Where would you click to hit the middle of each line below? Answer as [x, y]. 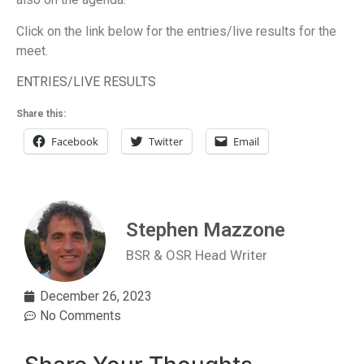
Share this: [41, 114]
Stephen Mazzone [206, 230]
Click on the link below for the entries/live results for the [176, 31]
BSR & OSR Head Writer [197, 255]
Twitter [166, 142]
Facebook [75, 142]
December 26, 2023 [96, 297]
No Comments [80, 316]
